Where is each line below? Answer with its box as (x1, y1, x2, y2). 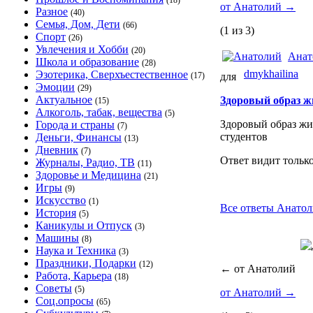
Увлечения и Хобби (36, 43, 129, 55)
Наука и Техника (36, 245, 116, 256)
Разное (36, 6, 68, 17)
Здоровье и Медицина (36, 169, 141, 181)
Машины (36, 232, 79, 244)
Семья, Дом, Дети (36, 18, 120, 30)
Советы (36, 282, 72, 294)
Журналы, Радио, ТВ (36, 156, 135, 168)
